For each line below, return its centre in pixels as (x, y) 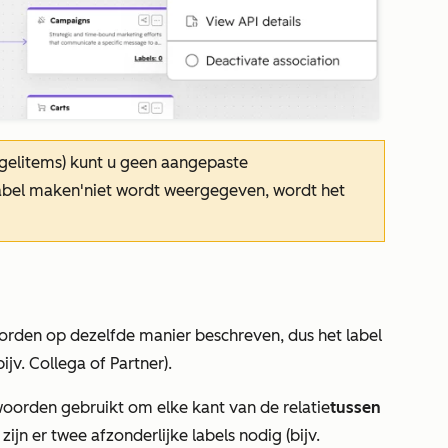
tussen (355, 407)
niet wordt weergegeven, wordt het (214, 190)
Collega (57, 363)
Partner (137, 363)
